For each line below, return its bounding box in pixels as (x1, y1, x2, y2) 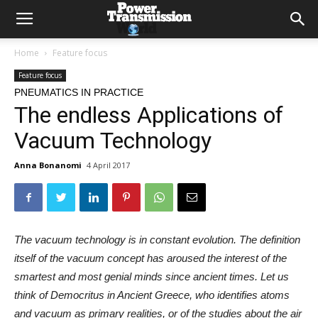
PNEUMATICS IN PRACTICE (14, 87, 143, 98)
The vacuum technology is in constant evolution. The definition (14, 234, 300, 246)
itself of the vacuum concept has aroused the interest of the (14, 252, 287, 264)
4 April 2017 (87, 160, 130, 170)
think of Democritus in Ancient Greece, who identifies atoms (14, 289, 290, 301)
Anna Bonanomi (14, 160, 82, 170)
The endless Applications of (14, 102, 283, 128)
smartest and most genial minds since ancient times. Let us (14, 270, 289, 283)
